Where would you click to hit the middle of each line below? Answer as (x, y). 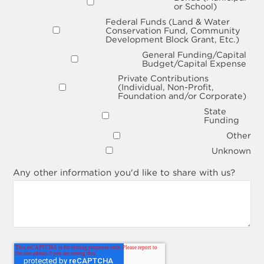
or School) (196, 6)
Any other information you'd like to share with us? (124, 173)
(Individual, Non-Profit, (166, 87)
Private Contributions (163, 78)
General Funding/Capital (194, 54)
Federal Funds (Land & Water (168, 21)
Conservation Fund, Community (173, 30)
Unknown (231, 150)
